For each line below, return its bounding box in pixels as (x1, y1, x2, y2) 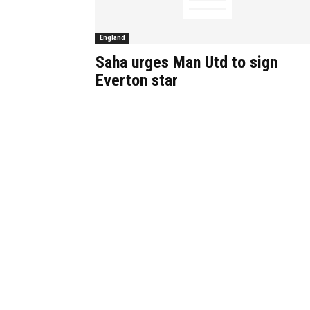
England (100, 34, 125, 42)
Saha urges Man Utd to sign (95, 53, 277, 72)
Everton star (95, 71, 178, 90)
